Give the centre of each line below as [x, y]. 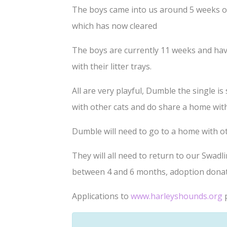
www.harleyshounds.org [177, 196]
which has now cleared [115, 26]
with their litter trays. [113, 67]
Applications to [101, 196]
